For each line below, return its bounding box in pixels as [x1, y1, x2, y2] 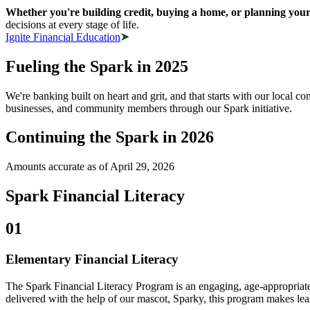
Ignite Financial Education [6, 30, 120, 43]
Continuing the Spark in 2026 [6, 128, 214, 147]
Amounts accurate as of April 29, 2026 [6, 161, 174, 173]
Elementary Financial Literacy [6, 252, 179, 267]
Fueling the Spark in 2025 [6, 57, 188, 75]
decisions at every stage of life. [6, 18, 142, 30]
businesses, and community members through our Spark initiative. [6, 102, 292, 114]
